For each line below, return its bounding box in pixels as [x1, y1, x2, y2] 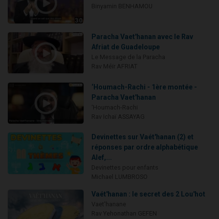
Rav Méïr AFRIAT [91, 63, 137, 70]
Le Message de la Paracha [91, 53, 165, 61]
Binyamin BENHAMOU [91, 2, 153, 10]
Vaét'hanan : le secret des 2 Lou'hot [91, 190, 205, 198]
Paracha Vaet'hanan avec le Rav [91, 33, 193, 41]
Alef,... [91, 153, 112, 162]
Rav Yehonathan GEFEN [91, 210, 157, 218]
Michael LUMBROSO [91, 173, 148, 181]
